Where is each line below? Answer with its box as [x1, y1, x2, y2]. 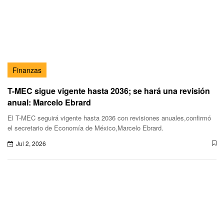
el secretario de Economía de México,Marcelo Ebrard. [7, 122, 163, 132]
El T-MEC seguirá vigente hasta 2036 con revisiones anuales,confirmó [7, 112, 211, 122]
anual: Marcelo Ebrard [7, 96, 91, 108]
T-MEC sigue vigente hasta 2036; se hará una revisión [7, 84, 210, 96]
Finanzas [12, 64, 41, 75]
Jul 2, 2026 [16, 138, 46, 147]
